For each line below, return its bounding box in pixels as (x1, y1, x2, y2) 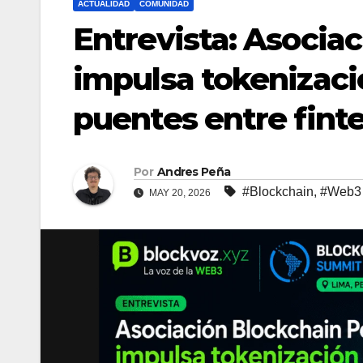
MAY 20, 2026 (147, 187, 213, 199)
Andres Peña (156, 164, 231, 180)
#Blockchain (242, 185, 314, 199)
